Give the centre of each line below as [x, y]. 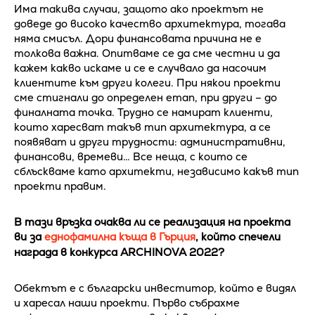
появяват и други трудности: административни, [150, 141]
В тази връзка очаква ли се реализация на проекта [152, 221]
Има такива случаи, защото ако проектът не [139, 8]
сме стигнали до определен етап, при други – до [146, 97]
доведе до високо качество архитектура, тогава [150, 23]
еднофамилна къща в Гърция [120, 236]
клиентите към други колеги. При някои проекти [147, 82]
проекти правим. [60, 186]
